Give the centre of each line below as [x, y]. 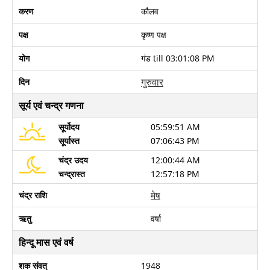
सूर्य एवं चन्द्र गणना [51, 105]
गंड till [153, 58]
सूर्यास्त [69, 141]
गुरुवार [152, 82]
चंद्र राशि [33, 195]
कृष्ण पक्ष [154, 35]
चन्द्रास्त [72, 174]
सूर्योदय [69, 127]
